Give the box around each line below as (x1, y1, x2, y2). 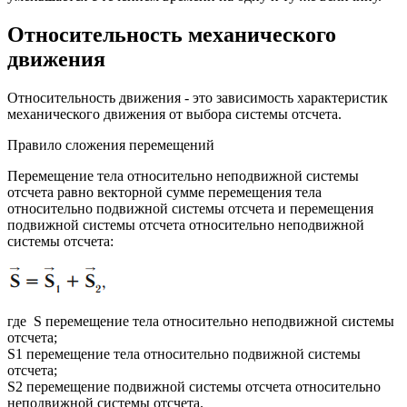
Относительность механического (7, 23, 336, 47)
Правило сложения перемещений (7, 137, 214, 154)
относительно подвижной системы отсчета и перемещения (7, 201, 373, 217)
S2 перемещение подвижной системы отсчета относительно (7, 379, 381, 395)
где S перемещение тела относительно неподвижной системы (7, 313, 394, 330)
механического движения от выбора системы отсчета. (7, 106, 342, 123)
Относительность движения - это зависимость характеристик (7, 90, 388, 106)
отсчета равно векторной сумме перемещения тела (7, 184, 322, 201)
